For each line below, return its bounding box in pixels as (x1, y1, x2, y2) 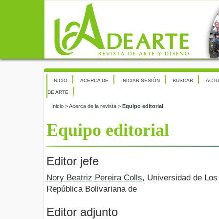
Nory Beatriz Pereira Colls (46, 173, 142, 183)
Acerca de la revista (69, 103, 116, 109)
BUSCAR (173, 78, 193, 83)
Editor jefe (46, 154, 99, 168)
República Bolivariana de (46, 184, 137, 194)
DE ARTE (47, 89, 68, 95)
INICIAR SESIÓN (121, 78, 160, 83)
